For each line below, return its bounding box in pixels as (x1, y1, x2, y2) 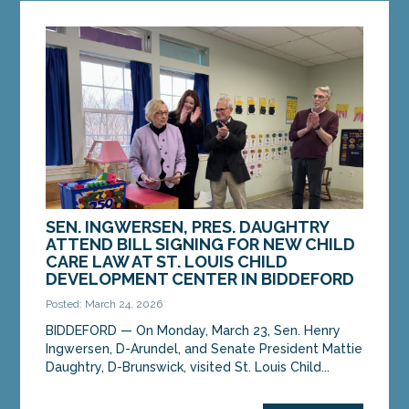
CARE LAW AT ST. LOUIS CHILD (46, 251, 288, 271)
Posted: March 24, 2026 (46, 297, 163, 310)
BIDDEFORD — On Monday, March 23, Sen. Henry (46, 322, 341, 338)
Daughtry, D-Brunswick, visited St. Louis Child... (46, 359, 330, 374)
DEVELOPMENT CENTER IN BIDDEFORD (46, 268, 355, 288)
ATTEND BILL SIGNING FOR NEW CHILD (46, 234, 356, 254)
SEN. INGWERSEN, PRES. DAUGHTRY (46, 216, 330, 236)
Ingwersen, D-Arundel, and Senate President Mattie (46, 341, 363, 356)
